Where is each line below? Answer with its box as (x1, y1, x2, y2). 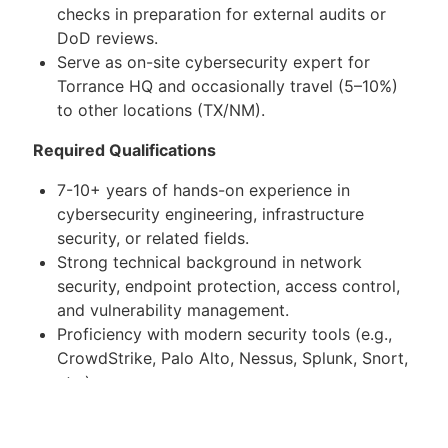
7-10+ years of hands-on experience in (57, 180, 350, 201)
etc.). (57, 372, 95, 393)
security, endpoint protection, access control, (57, 276, 400, 297)
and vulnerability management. (57, 300, 289, 321)
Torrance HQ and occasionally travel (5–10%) (57, 76, 398, 97)
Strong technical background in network (57, 252, 362, 273)
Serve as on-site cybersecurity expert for (57, 52, 370, 73)
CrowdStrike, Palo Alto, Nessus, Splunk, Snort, (57, 348, 408, 369)
